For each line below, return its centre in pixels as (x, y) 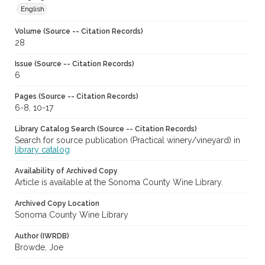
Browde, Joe (39, 248)
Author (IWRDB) (42, 236)
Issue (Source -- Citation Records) (75, 64)
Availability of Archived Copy (66, 171)
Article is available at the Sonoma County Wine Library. (119, 182)
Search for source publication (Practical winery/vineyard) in (127, 140)
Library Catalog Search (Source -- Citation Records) (106, 129)
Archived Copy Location (57, 204)
